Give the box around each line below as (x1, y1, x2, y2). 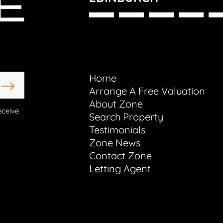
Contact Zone (89, 149, 152, 162)
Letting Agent (89, 162, 151, 175)
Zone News (89, 136, 140, 149)
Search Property (89, 111, 163, 123)
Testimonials (89, 123, 145, 136)
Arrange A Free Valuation (89, 85, 205, 98)
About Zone (89, 98, 143, 111)
